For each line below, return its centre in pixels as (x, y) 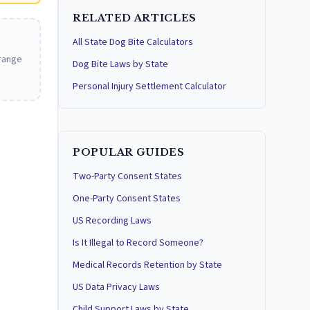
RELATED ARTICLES (135, 18)
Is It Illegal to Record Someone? (138, 243)
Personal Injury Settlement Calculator (149, 86)
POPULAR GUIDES (129, 152)
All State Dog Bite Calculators (133, 42)
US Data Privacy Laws (116, 287)
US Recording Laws (112, 221)
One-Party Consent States (127, 199)
